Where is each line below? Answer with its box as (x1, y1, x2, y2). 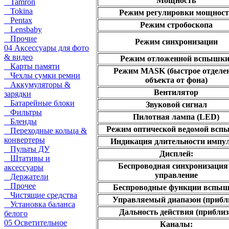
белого (4, 209, 28, 218)
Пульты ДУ (4, 145, 50, 153)
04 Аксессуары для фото (4, 43, 89, 52)
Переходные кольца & (4, 126, 87, 135)
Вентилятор (154, 88, 198, 97)
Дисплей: (159, 149, 193, 158)
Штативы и (4, 154, 50, 163)
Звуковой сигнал (145, 100, 207, 109)
